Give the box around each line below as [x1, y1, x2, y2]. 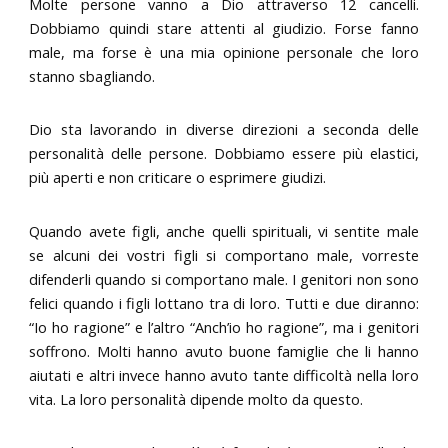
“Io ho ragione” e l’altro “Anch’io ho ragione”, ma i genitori [29, 316, 419, 337]
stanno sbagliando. [29, 65, 156, 86]
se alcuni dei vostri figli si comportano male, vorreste [29, 244, 419, 265]
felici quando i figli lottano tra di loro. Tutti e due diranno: [29, 292, 419, 313]
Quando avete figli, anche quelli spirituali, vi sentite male [29, 220, 419, 241]
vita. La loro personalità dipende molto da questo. [29, 388, 364, 409]
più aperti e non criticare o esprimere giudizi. [29, 167, 327, 188]
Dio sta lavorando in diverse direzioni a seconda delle [29, 119, 419, 140]
